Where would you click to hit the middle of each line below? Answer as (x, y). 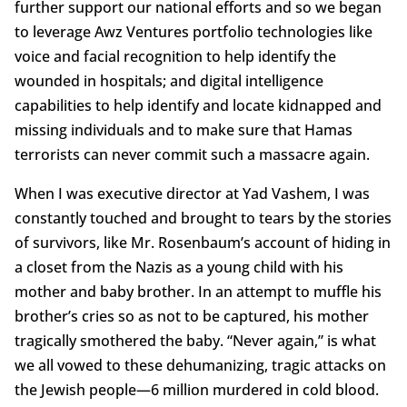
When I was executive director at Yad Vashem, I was (192, 194)
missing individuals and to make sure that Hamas (183, 130)
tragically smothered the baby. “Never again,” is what (195, 341)
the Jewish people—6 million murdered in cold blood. (196, 390)
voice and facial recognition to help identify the (175, 57)
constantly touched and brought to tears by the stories (203, 218)
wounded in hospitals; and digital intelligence (169, 81)
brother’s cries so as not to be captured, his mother (191, 317)
